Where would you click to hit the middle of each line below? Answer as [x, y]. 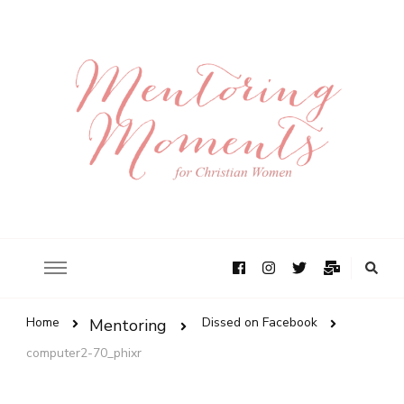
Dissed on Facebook [260, 322]
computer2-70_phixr [84, 353]
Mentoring [128, 326]
